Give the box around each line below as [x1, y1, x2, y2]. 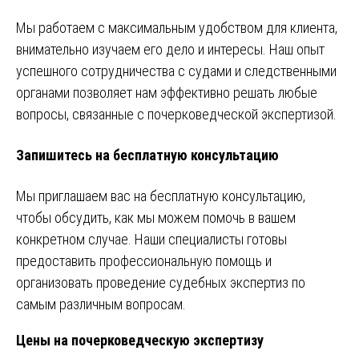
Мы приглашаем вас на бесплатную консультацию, [16, 188, 305, 205]
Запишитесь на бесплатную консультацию [16, 147, 279, 164]
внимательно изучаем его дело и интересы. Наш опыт [16, 41, 325, 58]
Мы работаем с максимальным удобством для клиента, [16, 19, 337, 37]
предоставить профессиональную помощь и [16, 252, 272, 270]
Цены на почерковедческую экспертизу [16, 332, 264, 349]
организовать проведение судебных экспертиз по [16, 274, 305, 292]
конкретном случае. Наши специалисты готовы [16, 231, 287, 248]
